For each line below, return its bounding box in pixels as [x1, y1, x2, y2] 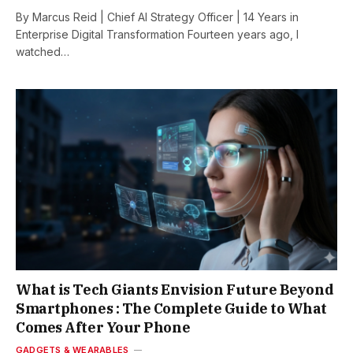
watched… [16, 45, 69, 59]
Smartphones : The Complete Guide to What [16, 299, 327, 318]
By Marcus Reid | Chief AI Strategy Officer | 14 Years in [16, 10, 299, 24]
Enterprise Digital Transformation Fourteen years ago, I [16, 28, 299, 42]
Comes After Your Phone [16, 318, 191, 336]
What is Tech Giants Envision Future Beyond [16, 280, 334, 299]
